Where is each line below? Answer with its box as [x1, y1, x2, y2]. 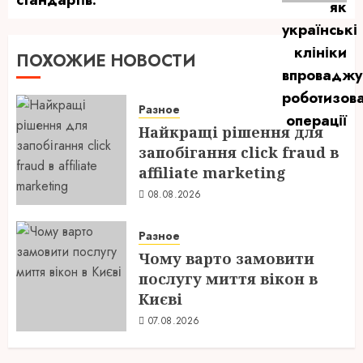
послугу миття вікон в [139, 268, 318, 288]
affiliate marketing [139, 162, 286, 182]
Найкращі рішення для [139, 122, 323, 142]
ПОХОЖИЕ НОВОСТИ [16, 49, 196, 73]
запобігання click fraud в [139, 142, 339, 162]
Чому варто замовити [139, 248, 314, 268]
